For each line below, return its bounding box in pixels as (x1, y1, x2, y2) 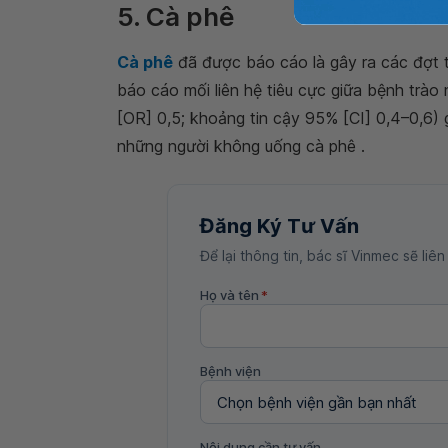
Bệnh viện (200, 363, 261, 380)
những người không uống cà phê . (117, 136, 365, 157)
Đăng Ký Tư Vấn (200, 214, 359, 239)
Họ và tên (200, 287, 259, 304)
